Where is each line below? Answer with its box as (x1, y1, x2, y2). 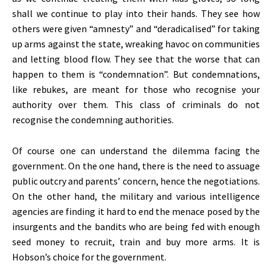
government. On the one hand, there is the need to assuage (12, 159, 260, 172)
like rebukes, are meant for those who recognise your (12, 83, 260, 95)
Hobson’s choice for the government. (12, 250, 166, 263)
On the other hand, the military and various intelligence (12, 189, 260, 202)
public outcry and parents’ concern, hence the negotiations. (12, 174, 260, 187)
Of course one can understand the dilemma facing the (12, 144, 260, 157)
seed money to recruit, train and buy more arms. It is (12, 235, 260, 248)
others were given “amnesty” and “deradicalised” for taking (12, 22, 260, 35)
